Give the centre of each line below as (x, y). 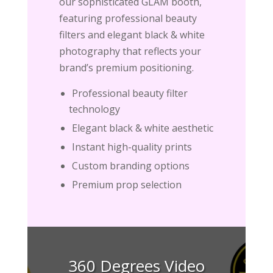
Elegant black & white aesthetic (142, 128)
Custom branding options (130, 165)
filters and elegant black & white (132, 34)
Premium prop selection (126, 184)
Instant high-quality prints (132, 147)
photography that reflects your (130, 51)
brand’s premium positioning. (126, 67)
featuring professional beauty (128, 18)
